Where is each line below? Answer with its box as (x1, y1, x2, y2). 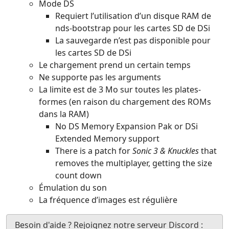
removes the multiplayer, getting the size (55, 157, 212, 169)
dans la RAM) (39, 108, 89, 120)
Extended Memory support (55, 133, 159, 144)
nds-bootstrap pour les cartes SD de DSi (55, 22, 210, 34)
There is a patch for (55, 145, 132, 156)
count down (55, 170, 102, 181)
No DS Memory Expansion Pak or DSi (55, 121, 198, 132)
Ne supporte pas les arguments (39, 72, 161, 83)
